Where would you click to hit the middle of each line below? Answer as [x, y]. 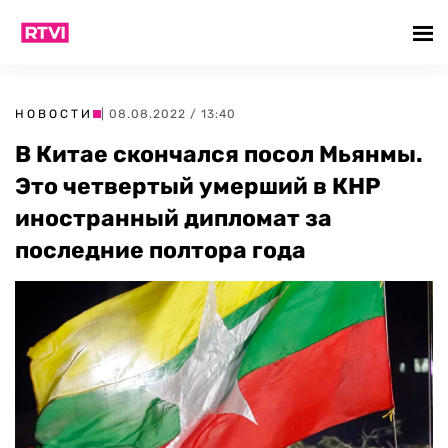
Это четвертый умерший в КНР [198, 186]
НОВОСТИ [54, 114]
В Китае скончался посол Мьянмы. [219, 154]
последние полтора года [160, 250]
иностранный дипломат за [173, 218]
